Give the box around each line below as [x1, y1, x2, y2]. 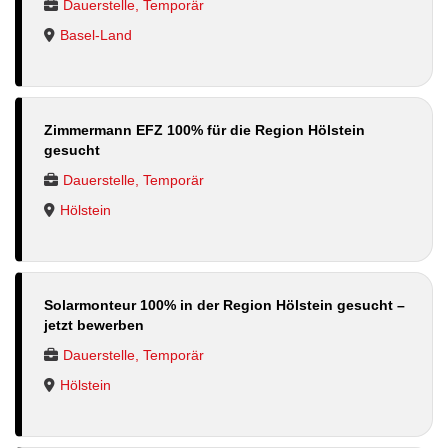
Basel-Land [60, 26, 132, 43]
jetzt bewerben [44, 316, 144, 333]
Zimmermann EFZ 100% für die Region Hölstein [44, 121, 365, 138]
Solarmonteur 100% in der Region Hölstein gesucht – [44, 296, 405, 313]
